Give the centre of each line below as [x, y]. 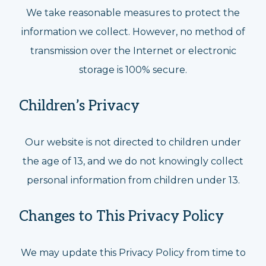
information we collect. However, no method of [133, 32]
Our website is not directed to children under [133, 142]
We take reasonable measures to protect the [133, 13]
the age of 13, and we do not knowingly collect [133, 161]
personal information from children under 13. [133, 180]
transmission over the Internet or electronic [133, 51]
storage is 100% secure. [133, 70]
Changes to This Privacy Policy [121, 216]
